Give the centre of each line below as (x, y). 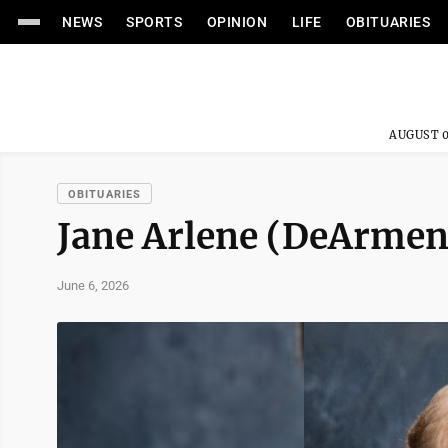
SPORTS (154, 22)
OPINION (237, 22)
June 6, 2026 (93, 285)
